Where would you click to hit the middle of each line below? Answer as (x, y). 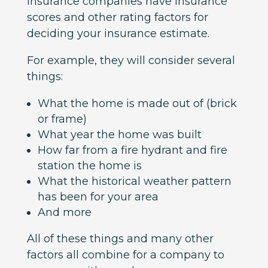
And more (64, 212)
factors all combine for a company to (125, 255)
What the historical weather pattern (134, 181)
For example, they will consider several (131, 60)
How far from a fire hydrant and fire (132, 150)
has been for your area (98, 197)
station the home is (89, 165)
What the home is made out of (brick (137, 103)
